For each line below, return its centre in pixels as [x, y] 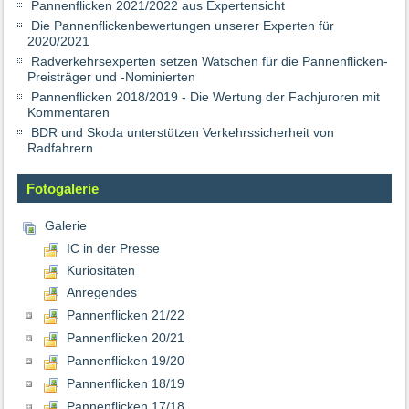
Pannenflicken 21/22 [125, 315]
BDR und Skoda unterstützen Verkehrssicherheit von [183, 133]
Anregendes [101, 292]
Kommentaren [69, 113]
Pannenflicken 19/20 [125, 360]
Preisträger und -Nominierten [112, 77]
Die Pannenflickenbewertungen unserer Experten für [183, 26]
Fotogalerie [63, 189]
